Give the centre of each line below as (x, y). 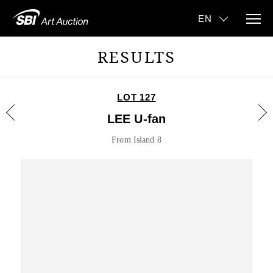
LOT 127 (136, 97)
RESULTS (136, 57)
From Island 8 (136, 140)
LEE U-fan (136, 119)
